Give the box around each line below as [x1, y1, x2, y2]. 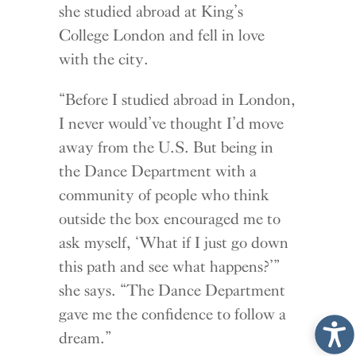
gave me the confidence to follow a [59, 304, 287, 323]
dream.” [59, 327, 110, 347]
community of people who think [59, 184, 270, 204]
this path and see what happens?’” [59, 256, 278, 276]
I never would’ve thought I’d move [59, 113, 284, 133]
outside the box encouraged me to [59, 208, 281, 228]
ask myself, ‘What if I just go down [59, 232, 289, 252]
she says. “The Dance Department [59, 280, 286, 300]
